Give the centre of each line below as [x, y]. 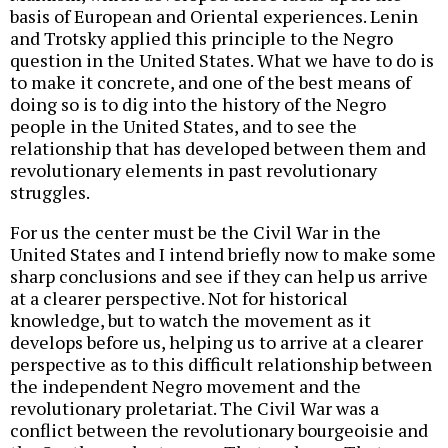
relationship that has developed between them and [218, 147]
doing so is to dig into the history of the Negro [198, 103]
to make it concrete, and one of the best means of [210, 81]
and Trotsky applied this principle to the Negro [201, 37]
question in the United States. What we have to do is [222, 59]
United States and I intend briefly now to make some [223, 253]
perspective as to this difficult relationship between [221, 363]
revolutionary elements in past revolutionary [193, 169]
